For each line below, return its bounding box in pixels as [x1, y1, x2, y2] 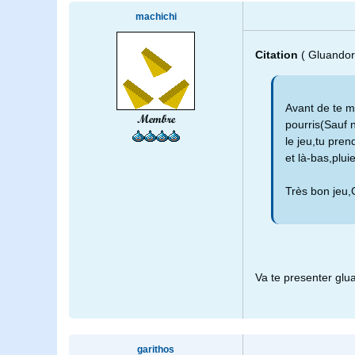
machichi [135, 11, 177, 23]
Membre [136, 112, 175, 127]
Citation [255, 48, 301, 62]
